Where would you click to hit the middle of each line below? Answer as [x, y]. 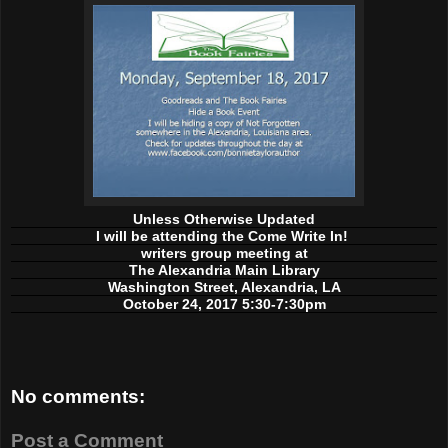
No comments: [78, 397]
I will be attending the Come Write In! [224, 235]
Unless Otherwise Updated [224, 218]
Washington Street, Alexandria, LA [224, 286]
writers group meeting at [224, 252]
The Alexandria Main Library [224, 269]
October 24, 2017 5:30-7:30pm [224, 303]
